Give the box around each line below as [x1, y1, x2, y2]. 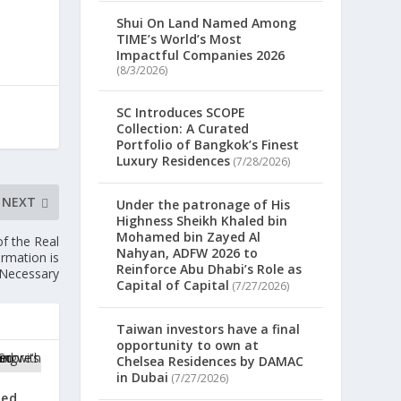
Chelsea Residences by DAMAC [116, 353, 304, 371]
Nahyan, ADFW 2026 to [116, 244, 259, 262]
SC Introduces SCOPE [116, 104, 246, 122]
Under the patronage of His [116, 196, 291, 214]
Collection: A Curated [116, 120, 250, 138]
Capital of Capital [116, 277, 230, 294]
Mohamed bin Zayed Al [116, 228, 261, 246]
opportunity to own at [116, 337, 260, 354]
